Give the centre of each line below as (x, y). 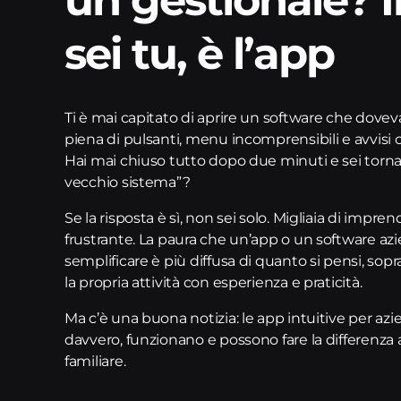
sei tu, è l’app (200, 53)
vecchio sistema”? (128, 182)
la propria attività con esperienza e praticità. (213, 282)
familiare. (95, 361)
